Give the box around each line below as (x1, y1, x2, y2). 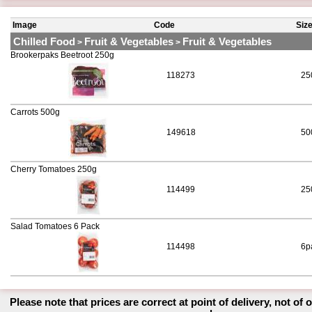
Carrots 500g (10, 107, 60, 118)
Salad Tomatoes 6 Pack (10, 221, 100, 232)
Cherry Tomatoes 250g (10, 164, 97, 175)
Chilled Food (13, 36, 75, 48)
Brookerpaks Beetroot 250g (10, 50, 114, 61)
